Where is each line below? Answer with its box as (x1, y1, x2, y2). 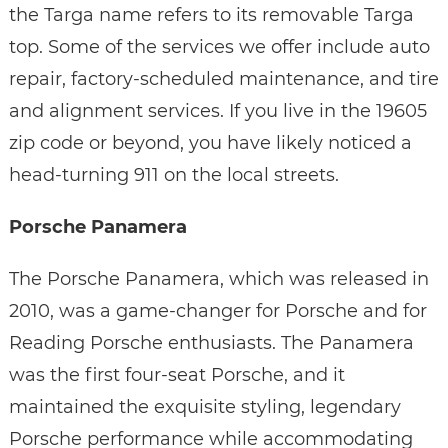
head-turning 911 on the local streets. (8, 164, 339, 187)
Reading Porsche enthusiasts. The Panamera (8, 332, 414, 355)
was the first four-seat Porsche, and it (8, 364, 345, 387)
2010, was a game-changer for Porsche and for (8, 300, 427, 323)
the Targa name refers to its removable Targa (8, 4, 414, 27)
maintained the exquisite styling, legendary (8, 396, 401, 419)
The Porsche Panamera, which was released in (8, 268, 429, 291)
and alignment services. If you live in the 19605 (8, 100, 427, 123)
